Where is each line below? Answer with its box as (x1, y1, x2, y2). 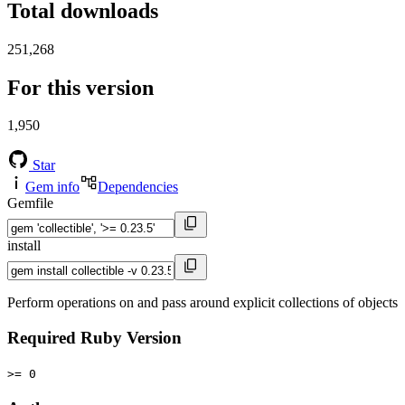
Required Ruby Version (7, 328, 182, 348)
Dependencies (98, 179, 178, 195)
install (7, 238, 41, 254)
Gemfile (7, 195, 53, 212)
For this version (7, 75, 154, 99)
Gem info (25, 179, 80, 195)
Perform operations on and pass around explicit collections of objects (7, 295, 398, 311)
